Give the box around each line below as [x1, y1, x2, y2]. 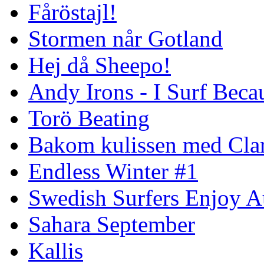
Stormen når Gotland [28, 25, 223, 51]
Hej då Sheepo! [28, 52, 171, 78]
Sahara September [28, 211, 195, 237]
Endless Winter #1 [28, 158, 198, 184]
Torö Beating [28, 105, 150, 131]
